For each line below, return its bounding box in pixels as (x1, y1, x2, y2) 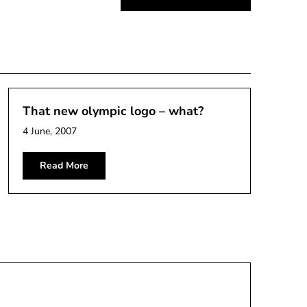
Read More (40, 159, 88, 172)
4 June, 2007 (23, 125, 77, 138)
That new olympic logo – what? (23, 103, 204, 119)
